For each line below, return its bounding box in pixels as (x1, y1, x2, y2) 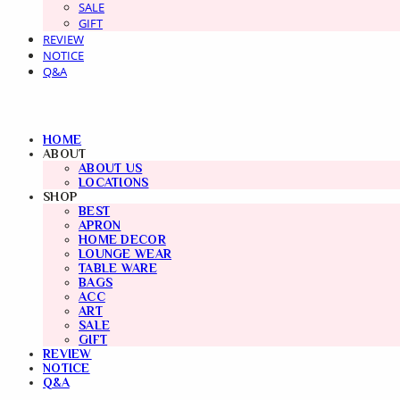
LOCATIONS (79, 175, 149, 189)
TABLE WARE (79, 261, 157, 275)
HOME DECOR (79, 232, 166, 246)
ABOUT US (79, 161, 143, 175)
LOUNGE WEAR (79, 246, 172, 261)
